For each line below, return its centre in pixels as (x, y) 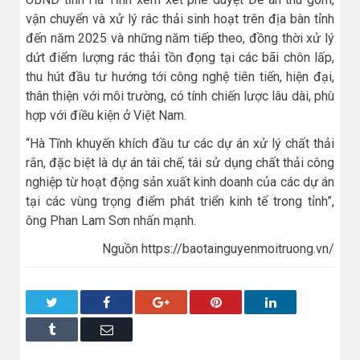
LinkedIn (299, 301)
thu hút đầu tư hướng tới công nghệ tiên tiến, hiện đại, (180, 76)
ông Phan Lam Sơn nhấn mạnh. (111, 220)
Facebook (134, 301)
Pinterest (242, 301)
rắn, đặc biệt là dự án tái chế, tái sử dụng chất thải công (180, 162)
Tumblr (73, 328)
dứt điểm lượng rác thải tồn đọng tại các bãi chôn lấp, (180, 57)
